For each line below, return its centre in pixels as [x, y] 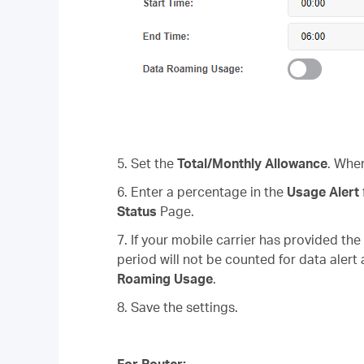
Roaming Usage [165, 279]
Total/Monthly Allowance [252, 164]
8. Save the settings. [178, 308]
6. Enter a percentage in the [202, 192]
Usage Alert [323, 192]
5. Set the [147, 164]
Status [137, 212]
